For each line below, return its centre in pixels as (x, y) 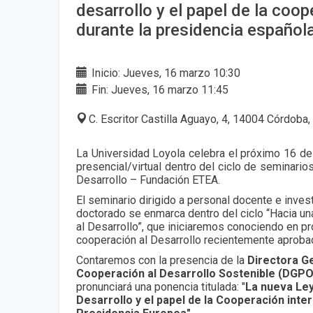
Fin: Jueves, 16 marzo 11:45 (159, 89)
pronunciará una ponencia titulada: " (161, 286)
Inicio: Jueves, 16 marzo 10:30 (165, 73)
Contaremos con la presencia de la (162, 260)
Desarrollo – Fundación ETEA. (148, 180)
